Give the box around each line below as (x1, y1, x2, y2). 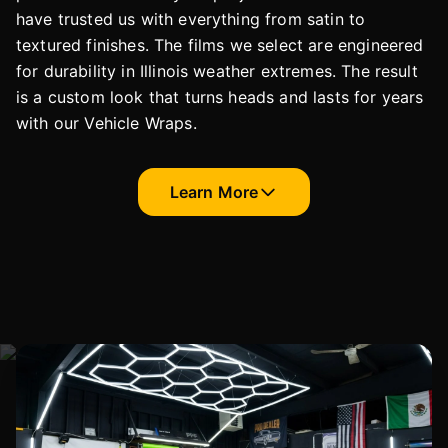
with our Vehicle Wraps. (16, 113, 197, 134)
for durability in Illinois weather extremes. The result (16, 61, 418, 82)
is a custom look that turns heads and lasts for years (16, 87, 424, 108)
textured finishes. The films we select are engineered (16, 35, 424, 56)
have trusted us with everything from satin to (16, 9, 366, 30)
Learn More (169, 182, 259, 203)
